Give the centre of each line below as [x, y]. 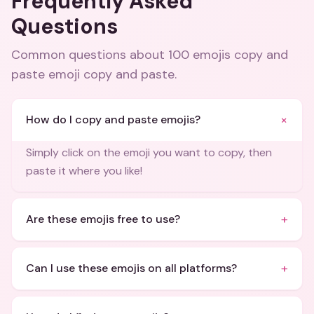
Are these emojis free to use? [103, 219]
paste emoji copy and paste [93, 74]
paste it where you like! [84, 171]
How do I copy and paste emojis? [113, 120]
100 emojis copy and [228, 55]
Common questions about [90, 55]
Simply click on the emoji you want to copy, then [149, 152]
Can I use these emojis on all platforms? [131, 268]
